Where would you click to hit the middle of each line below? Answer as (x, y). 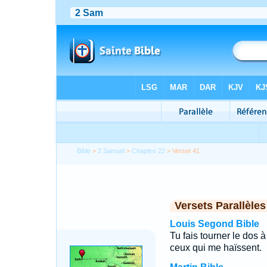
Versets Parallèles (220, 206)
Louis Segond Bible (214, 224)
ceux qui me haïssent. (215, 248)
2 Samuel (111, 151)
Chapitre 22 (149, 151)
